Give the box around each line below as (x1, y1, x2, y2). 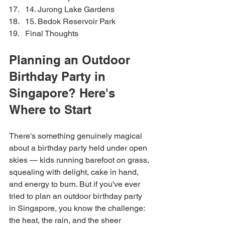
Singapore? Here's (9, 86, 119, 100)
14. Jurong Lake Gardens (25, 5, 115, 14)
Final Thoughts (25, 29, 78, 38)
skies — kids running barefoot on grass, (9, 155, 151, 165)
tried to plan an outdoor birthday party (9, 191, 144, 201)
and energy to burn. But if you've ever (9, 179, 142, 189)
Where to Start (9, 102, 91, 117)
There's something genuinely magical (9, 131, 144, 141)
